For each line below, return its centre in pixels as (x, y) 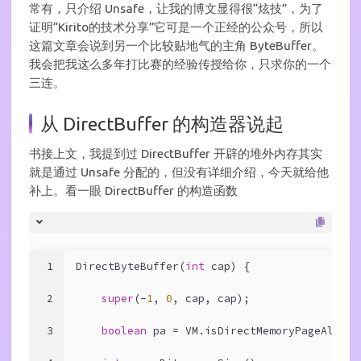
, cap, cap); (211, 298)
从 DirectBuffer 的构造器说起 (162, 123)
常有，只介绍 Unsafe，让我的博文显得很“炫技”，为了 (176, 9)
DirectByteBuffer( (131, 266)
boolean (124, 330)
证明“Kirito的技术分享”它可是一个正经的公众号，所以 (176, 27)
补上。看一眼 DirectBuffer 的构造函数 (133, 190)
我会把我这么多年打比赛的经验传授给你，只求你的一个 (180, 64)
